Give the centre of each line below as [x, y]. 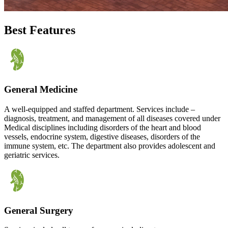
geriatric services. [32, 155]
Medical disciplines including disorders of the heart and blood [103, 127]
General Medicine [41, 90]
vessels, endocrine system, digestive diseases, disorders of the [102, 136]
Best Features [40, 30]
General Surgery [39, 210]
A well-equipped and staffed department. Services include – [99, 109]
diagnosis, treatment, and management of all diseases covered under [112, 118]
